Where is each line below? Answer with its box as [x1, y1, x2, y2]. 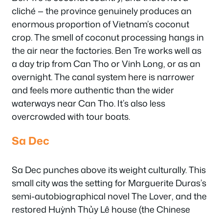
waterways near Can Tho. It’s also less [12, 96, 165, 109]
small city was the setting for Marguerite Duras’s [12, 176, 206, 189]
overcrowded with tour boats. [12, 109, 130, 123]
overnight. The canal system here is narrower [12, 70, 195, 83]
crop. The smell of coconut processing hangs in [12, 30, 204, 44]
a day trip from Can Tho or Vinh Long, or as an [12, 57, 200, 70]
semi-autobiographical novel [12, 190, 131, 202]
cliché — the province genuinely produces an [12, 4, 192, 17]
